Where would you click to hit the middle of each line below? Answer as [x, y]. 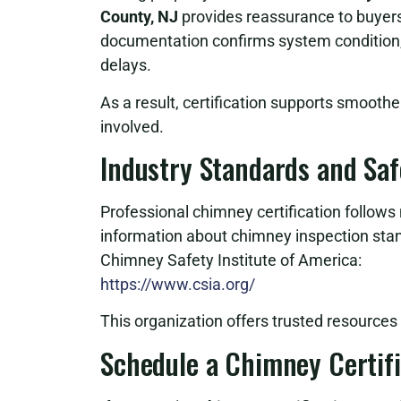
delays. [126, 65]
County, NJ [139, 17]
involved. [132, 126]
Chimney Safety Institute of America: [231, 260]
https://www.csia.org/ [178, 284]
